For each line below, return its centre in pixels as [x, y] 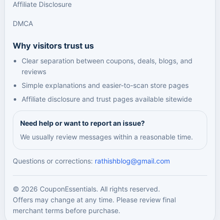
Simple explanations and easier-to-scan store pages [105, 85]
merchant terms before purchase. [67, 210]
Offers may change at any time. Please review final [94, 200]
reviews [34, 71]
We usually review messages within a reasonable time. [107, 137]
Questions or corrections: [54, 161]
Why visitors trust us [53, 46]
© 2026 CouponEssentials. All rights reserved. [86, 189]
